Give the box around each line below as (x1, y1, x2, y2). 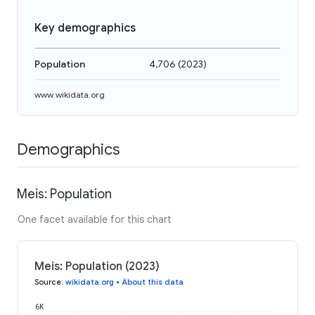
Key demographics (34, 21, 136, 35)
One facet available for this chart (18, 212, 172, 226)
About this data (122, 276, 184, 287)
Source (34, 276, 61, 287)
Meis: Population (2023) (34, 259, 160, 274)
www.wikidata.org (34, 89, 105, 100)
